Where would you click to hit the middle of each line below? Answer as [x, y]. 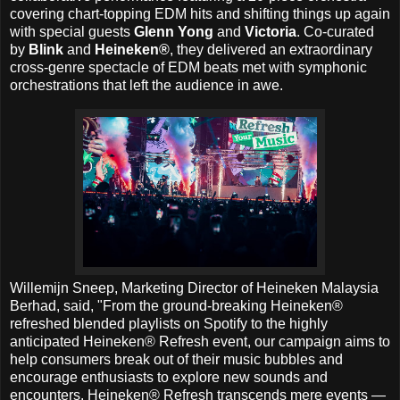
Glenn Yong [175, 32]
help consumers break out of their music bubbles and [176, 359]
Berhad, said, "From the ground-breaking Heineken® [176, 305]
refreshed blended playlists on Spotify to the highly [169, 323]
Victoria [271, 32]
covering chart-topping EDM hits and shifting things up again [200, 14]
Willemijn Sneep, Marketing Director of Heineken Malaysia [194, 287]
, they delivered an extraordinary [271, 50]
